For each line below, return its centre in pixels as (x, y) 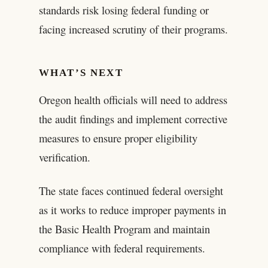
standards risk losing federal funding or (124, 10)
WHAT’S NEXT (81, 73)
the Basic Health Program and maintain (124, 229)
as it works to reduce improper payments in (132, 209)
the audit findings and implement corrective (133, 118)
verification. (64, 157)
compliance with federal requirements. (122, 248)
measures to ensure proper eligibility (118, 138)
